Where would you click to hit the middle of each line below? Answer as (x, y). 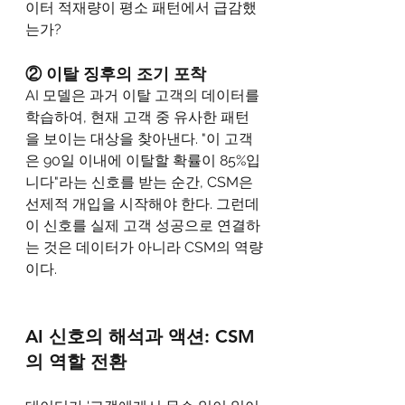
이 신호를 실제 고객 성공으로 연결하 (143, 226)
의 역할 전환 (76, 362)
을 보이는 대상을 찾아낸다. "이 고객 (139, 139)
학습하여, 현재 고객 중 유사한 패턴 (137, 118)
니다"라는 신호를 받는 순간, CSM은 (141, 183)
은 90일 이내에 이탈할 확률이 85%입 (143, 161)
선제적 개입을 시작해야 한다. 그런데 (144, 204)
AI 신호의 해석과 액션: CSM (140, 337)
